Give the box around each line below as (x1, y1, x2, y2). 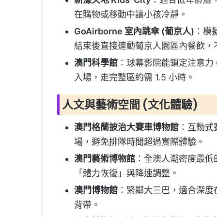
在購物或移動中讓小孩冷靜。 (74, 9, 187, 19)
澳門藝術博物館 (74, 154, 135, 164)
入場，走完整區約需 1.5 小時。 (74, 72, 195, 82)
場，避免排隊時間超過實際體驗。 (74, 137, 205, 147)
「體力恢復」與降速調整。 (74, 168, 179, 179)
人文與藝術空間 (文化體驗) (62, 96, 198, 112)
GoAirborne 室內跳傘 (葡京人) (74, 26, 194, 36)
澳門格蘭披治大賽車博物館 (74, 122, 179, 133)
